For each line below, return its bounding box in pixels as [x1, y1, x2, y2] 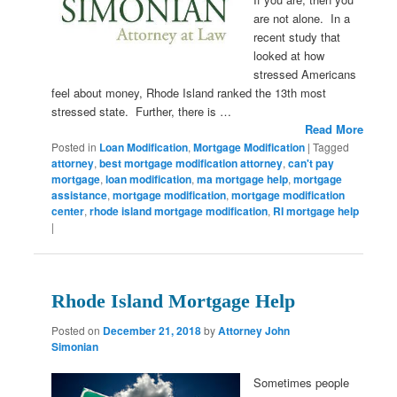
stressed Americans [253, 66, 357, 83]
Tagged [313, 139, 350, 155]
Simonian [51, 339, 99, 354]
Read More [304, 121, 363, 138]
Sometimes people [253, 374, 350, 392]
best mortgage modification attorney [99, 155, 284, 172]
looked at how [253, 47, 325, 65]
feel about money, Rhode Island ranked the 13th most [51, 84, 327, 102]
